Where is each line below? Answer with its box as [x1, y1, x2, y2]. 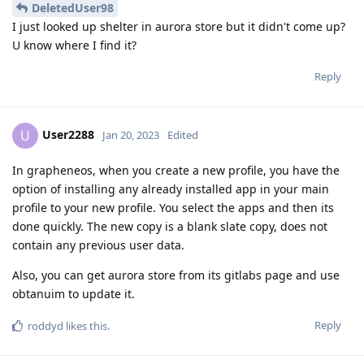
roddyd [28, 318, 63, 334]
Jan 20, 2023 [102, 128, 159, 143]
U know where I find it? [12, 37, 136, 54]
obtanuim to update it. [12, 286, 135, 302]
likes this [63, 318, 107, 334]
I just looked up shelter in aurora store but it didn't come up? [12, 19, 345, 35]
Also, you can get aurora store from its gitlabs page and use [12, 267, 340, 284]
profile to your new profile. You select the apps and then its [12, 200, 334, 216]
